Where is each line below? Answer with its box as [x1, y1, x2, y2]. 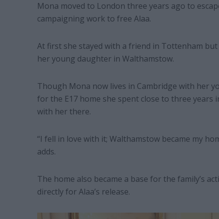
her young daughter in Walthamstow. [37, 53, 174, 64]
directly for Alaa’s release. [37, 186, 130, 197]
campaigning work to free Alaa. [37, 13, 153, 24]
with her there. [37, 106, 91, 117]
